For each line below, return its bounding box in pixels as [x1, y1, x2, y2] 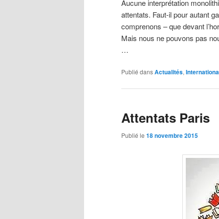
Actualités [154, 67, 183, 77]
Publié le [121, 131, 146, 139]
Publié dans [121, 67, 153, 76]
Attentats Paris [121, 109, 210, 127]
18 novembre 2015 [146, 131, 198, 140]
